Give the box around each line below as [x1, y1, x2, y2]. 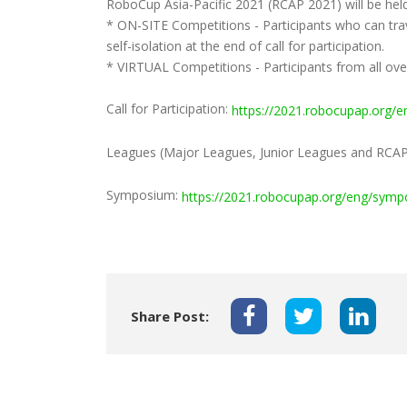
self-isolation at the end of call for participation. [106, 36, 384, 55]
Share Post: [131, 306, 209, 325]
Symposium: [106, 186, 182, 204]
